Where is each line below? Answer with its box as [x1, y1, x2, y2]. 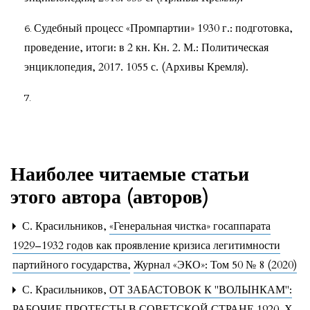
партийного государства [12, 257, 130, 273]
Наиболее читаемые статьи [10, 161, 249, 188]
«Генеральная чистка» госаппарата [109, 218, 271, 234]
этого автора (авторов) [10, 183, 209, 210]
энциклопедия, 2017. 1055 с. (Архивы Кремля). [24, 59, 248, 75]
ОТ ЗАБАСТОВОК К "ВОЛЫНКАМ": [109, 282, 292, 298]
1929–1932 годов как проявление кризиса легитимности [12, 237, 280, 253]
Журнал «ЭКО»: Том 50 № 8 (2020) [134, 257, 297, 273]
